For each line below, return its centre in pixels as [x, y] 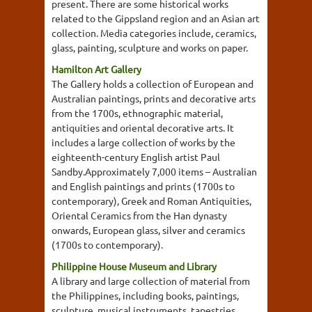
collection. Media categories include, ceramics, [154, 33]
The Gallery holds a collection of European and [153, 84]
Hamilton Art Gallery [96, 69]
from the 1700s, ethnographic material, [137, 113]
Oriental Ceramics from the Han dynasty [139, 215]
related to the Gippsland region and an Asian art [156, 18]
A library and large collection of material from [151, 281]
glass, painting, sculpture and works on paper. [150, 47]
